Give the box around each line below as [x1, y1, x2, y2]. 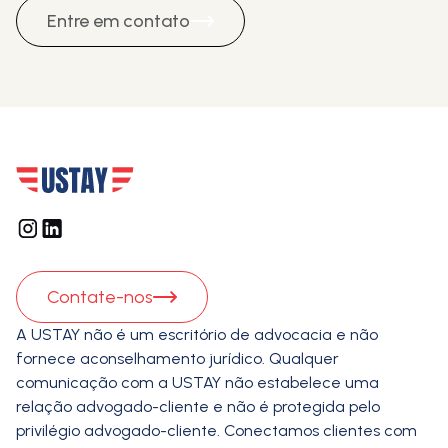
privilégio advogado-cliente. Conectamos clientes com [16, 420, 417, 440]
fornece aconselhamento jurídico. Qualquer [16, 348, 339, 368]
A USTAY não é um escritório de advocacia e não [16, 324, 378, 344]
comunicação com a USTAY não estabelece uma [16, 372, 379, 392]
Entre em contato [47, 9, 190, 32]
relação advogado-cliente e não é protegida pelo [16, 396, 380, 416]
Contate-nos [47, 285, 153, 308]
